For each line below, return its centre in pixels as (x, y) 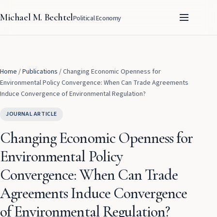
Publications (40, 72)
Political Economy (97, 18)
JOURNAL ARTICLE (31, 114)
